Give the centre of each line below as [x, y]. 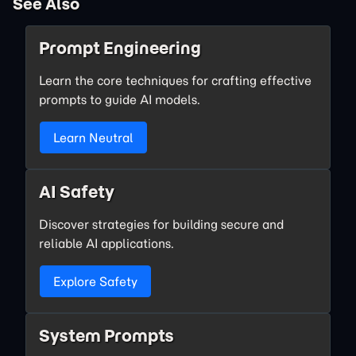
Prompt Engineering [120, 48]
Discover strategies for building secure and [161, 224]
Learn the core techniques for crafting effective [175, 80]
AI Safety [77, 192]
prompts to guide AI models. [120, 99]
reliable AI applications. [106, 243]
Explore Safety [95, 281]
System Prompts [106, 336]
